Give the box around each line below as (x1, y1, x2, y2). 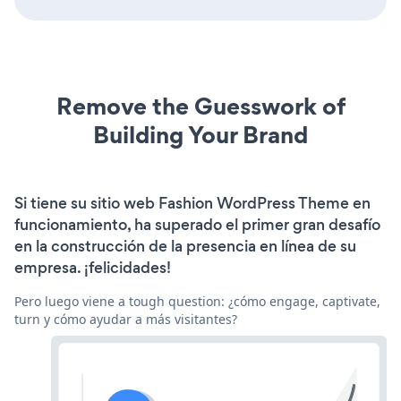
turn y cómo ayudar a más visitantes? (14, 310, 237, 328)
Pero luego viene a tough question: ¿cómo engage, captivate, (14, 292, 380, 310)
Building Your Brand (93, 117, 308, 151)
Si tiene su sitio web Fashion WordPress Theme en (14, 192, 371, 214)
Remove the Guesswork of (55, 89, 346, 123)
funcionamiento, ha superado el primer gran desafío (14, 213, 380, 235)
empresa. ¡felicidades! (14, 256, 171, 278)
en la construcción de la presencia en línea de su (14, 235, 356, 257)
